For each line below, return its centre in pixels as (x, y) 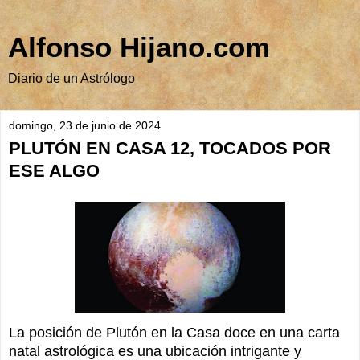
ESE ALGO (54, 171)
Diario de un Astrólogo (72, 78)
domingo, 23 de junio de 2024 (85, 125)
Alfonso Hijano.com (139, 47)
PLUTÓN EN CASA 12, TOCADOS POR (170, 148)
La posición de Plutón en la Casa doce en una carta (174, 332)
